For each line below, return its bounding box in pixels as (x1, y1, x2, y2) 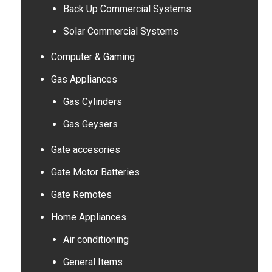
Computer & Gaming (50, 51, 135, 63)
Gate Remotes (50, 189, 112, 200)
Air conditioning (63, 234, 129, 245)
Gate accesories (50, 144, 120, 155)
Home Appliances (50, 211, 126, 223)
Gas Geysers (63, 118, 118, 130)
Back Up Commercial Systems (63, 3, 191, 15)
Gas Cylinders (63, 96, 122, 107)
